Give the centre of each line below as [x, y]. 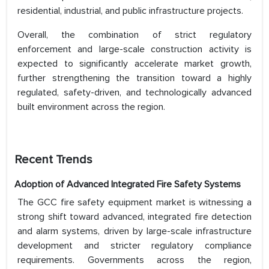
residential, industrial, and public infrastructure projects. [130, 11]
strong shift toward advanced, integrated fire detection [134, 217]
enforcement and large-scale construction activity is [134, 50]
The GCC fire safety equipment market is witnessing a [134, 203]
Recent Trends [53, 160]
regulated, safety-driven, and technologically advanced [134, 93]
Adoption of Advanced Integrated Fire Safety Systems [128, 185]
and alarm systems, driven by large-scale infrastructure [134, 231]
